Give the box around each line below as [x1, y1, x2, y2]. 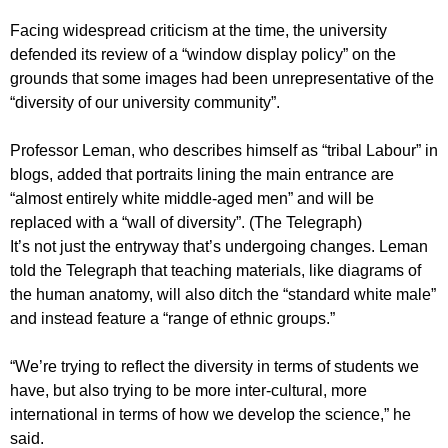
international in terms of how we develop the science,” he [10, 405, 411, 423]
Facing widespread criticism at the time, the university [10, 21, 387, 39]
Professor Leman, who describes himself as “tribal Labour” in [10, 141, 438, 159]
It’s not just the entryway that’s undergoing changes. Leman [10, 237, 428, 255]
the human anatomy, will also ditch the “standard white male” [10, 285, 436, 303]
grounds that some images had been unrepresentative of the [10, 69, 434, 87]
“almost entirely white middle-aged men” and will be [10, 189, 374, 207]
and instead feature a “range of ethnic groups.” [10, 309, 335, 327]
